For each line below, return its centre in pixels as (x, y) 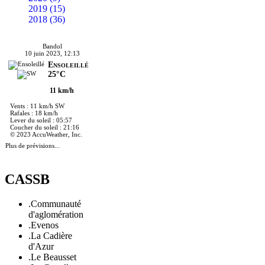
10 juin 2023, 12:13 (52, 53)
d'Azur (41, 247)
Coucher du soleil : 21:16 (45, 127)
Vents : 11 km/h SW (37, 106)
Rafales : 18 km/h (34, 113)
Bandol (52, 46)
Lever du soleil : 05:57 (41, 120)
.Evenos (43, 225)
